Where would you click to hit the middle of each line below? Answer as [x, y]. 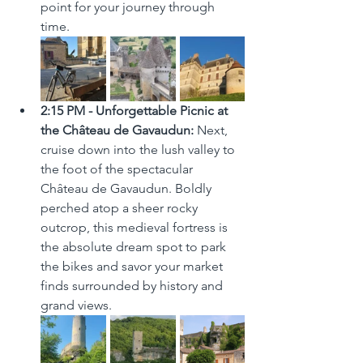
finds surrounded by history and [133, 285]
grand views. [76, 305]
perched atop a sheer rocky [121, 207]
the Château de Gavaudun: [117, 130]
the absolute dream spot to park [135, 246]
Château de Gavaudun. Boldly [128, 188]
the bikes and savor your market [133, 266]
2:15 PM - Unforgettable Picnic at [136, 110]
